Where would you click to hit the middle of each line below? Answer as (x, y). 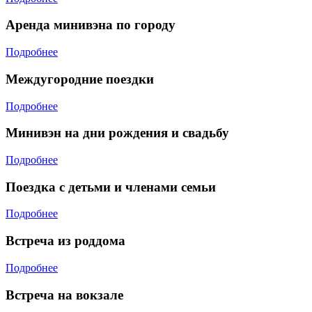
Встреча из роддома (65, 241)
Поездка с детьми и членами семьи (111, 187)
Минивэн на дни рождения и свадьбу (117, 133)
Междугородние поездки (80, 79)
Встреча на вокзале (64, 295)
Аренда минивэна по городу (91, 25)
